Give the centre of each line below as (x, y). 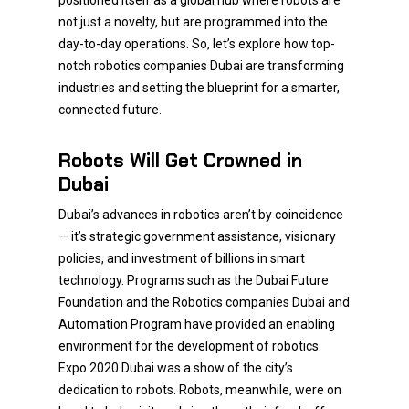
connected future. (110, 110)
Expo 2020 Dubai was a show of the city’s (176, 368)
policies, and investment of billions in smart (182, 258)
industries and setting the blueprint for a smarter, (199, 88)
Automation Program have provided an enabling (197, 324)
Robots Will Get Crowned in (180, 160)
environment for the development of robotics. (190, 346)
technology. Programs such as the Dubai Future (194, 280)
